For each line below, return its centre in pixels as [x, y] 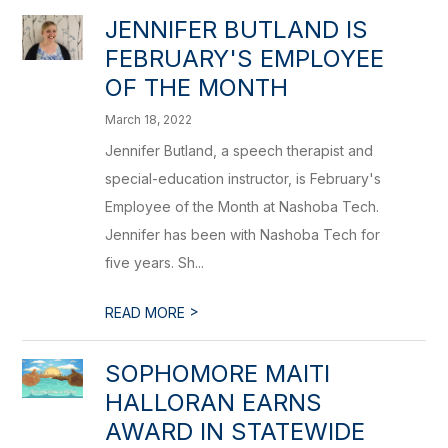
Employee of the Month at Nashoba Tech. [242, 206]
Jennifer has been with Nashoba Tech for [243, 234]
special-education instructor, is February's [243, 178]
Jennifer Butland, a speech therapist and [239, 150]
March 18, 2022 [149, 119]
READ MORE [147, 312]
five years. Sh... [155, 262]
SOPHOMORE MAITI [218, 373]
